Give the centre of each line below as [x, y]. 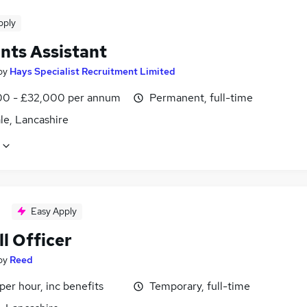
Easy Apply [54, 211]
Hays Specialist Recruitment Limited [93, 71]
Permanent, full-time [201, 97]
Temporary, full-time [200, 286]
